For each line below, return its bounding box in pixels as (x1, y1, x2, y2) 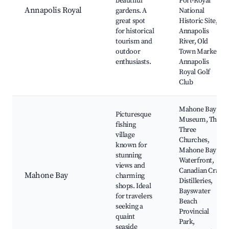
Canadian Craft (179, 166, 224, 176)
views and (116, 161, 145, 171)
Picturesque (116, 110, 151, 120)
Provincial (179, 207, 209, 217)
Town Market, (179, 47, 221, 57)
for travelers (116, 192, 152, 201)
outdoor (116, 47, 141, 57)
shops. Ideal (116, 181, 151, 191)
